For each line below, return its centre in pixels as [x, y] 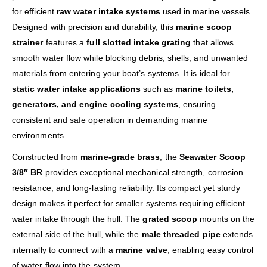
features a [65, 43]
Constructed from [46, 157]
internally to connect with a [64, 250]
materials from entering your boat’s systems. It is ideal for [121, 74]
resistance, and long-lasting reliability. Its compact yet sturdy [126, 188]
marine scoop [204, 27]
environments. [39, 136]
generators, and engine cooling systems [95, 105]
